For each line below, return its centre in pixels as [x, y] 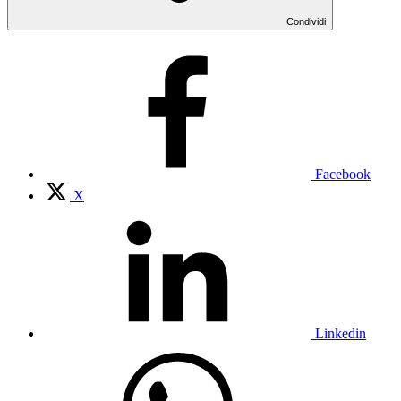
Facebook [343, 174]
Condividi [306, 21]
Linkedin [341, 333]
